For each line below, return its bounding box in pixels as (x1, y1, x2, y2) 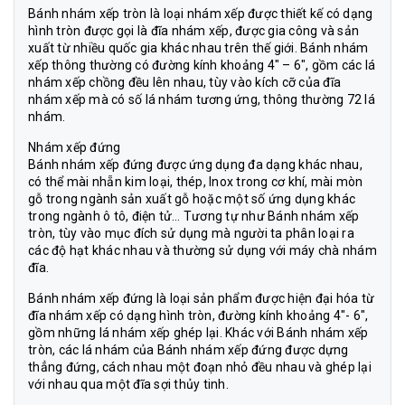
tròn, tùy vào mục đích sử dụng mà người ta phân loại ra (28, 226, 354, 241)
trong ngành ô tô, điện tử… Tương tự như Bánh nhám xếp (28, 209, 360, 224)
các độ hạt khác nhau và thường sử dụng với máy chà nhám (28, 243, 377, 259)
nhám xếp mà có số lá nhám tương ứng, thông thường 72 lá (28, 92, 375, 108)
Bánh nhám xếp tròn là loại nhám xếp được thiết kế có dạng (28, 6, 373, 22)
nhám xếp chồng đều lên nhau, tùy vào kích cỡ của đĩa (28, 75, 341, 90)
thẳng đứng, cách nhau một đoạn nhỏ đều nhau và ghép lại (28, 360, 372, 375)
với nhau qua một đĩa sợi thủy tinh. (28, 377, 229, 392)
